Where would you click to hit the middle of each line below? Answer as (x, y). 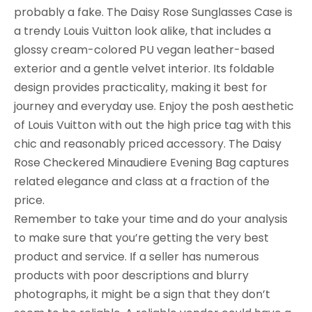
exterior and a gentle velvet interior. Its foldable (144, 69)
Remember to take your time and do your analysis (151, 219)
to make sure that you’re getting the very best (141, 238)
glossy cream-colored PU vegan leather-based (144, 50)
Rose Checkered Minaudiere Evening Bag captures (151, 163)
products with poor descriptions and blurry (131, 275)
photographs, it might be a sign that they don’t (142, 294)
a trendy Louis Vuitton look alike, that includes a (142, 31)
